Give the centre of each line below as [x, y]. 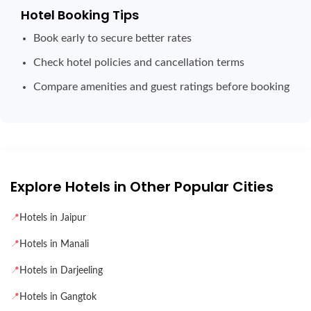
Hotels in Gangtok [58, 297]
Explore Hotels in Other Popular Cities [142, 186]
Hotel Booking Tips [80, 15]
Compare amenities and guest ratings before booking [161, 86]
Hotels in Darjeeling [61, 270]
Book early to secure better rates [112, 38]
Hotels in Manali [54, 244]
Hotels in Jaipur [53, 218]
